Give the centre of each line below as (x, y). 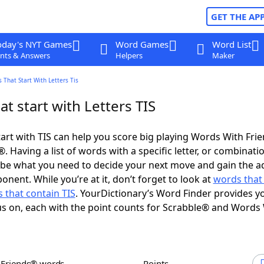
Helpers (129, 55)
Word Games (142, 44)
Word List (231, 44)
